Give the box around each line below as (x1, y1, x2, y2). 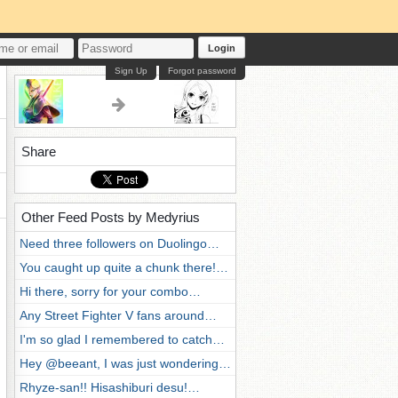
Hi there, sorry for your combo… (20, 284, 201, 298)
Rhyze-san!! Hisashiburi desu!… (20, 380, 200, 394)
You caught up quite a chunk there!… (20, 260, 228, 275)
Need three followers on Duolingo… (20, 236, 219, 251)
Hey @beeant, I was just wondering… (20, 356, 231, 370)
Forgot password (168, 66, 236, 76)
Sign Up (115, 66, 147, 76)
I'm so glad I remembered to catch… (20, 332, 225, 346)
